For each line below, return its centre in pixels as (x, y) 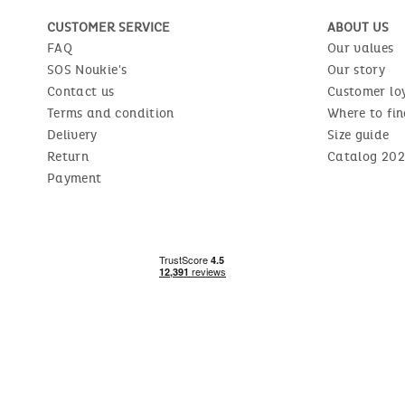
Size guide (358, 135)
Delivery (72, 135)
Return (68, 156)
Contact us (81, 91)
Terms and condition (111, 113)
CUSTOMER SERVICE (108, 27)
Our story (357, 70)
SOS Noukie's (87, 70)
